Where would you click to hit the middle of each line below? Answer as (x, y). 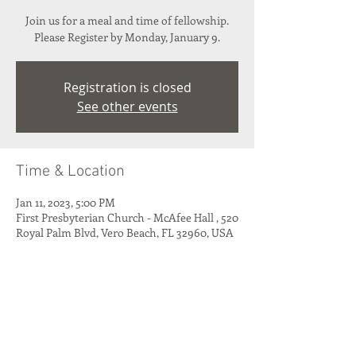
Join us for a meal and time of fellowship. (127, 20)
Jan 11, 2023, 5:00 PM (66, 202)
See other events (127, 106)
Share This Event (74, 320)
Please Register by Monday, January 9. (127, 37)
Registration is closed (127, 87)
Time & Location (70, 172)
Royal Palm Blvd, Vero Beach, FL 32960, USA (125, 232)
